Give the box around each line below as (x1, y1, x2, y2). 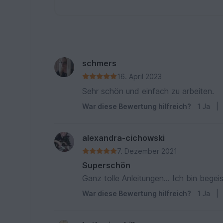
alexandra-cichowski (82, 132, 165, 143)
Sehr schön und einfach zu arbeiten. (82, 86, 215, 96)
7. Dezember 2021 (117, 146, 178, 155)
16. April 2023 (117, 72, 162, 81)
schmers (82, 58, 117, 68)
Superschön (82, 160, 131, 170)
